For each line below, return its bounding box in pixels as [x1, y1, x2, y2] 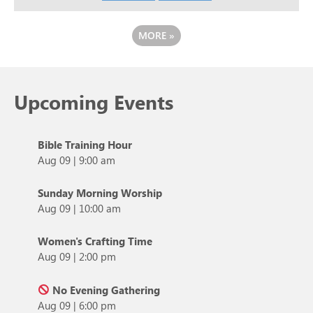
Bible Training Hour [38, 138, 132, 152]
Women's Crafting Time [38, 234, 152, 249]
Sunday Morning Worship [38, 186, 162, 201]
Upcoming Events [14, 89, 173, 115]
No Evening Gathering [50, 282, 161, 297]
